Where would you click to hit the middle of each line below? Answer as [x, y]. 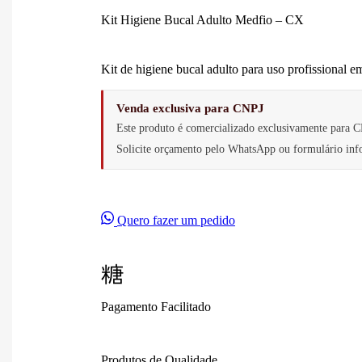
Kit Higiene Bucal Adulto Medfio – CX [202, 20]
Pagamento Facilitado [156, 306]
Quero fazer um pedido [176, 221]
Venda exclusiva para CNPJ [190, 109]
